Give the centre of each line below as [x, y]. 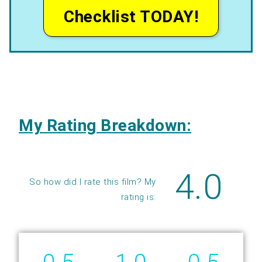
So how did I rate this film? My [93, 182]
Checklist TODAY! [131, 16]
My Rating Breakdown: [105, 125]
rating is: [138, 197]
